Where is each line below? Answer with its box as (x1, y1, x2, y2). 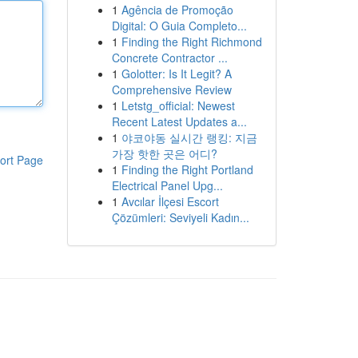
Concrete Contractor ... (111, 50, 228, 66)
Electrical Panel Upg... (111, 177, 223, 193)
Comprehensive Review (111, 82, 232, 97)
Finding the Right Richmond (121, 34, 262, 50)
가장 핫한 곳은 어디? (111, 145, 217, 161)
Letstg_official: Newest (121, 97, 235, 113)
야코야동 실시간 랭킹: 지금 (121, 129, 257, 145)
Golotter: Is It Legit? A (121, 66, 232, 82)
